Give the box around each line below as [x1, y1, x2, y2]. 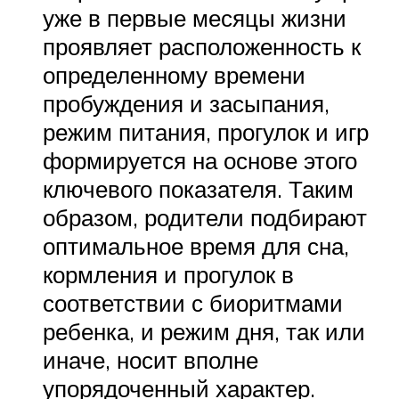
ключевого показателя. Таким [43, 175, 354, 204]
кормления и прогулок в [43, 260, 294, 289]
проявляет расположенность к [43, 32, 361, 61]
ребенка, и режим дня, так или [43, 317, 365, 346]
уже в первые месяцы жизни [43, 4, 346, 33]
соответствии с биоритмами [43, 289, 343, 318]
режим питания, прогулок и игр [43, 118, 369, 147]
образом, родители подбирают [43, 203, 367, 232]
